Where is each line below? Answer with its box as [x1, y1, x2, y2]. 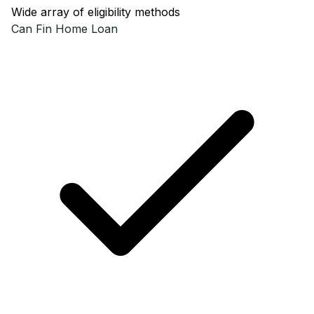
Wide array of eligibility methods [11, 5, 180, 19]
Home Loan [52, 22, 118, 36]
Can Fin [11, 22, 52, 36]
